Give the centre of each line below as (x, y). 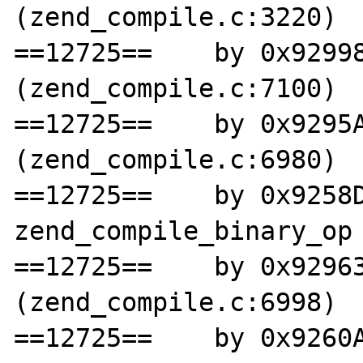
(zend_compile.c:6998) (176, 302)
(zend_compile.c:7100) (176, 88)
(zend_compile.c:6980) (176, 159)
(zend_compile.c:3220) (176, 17)
